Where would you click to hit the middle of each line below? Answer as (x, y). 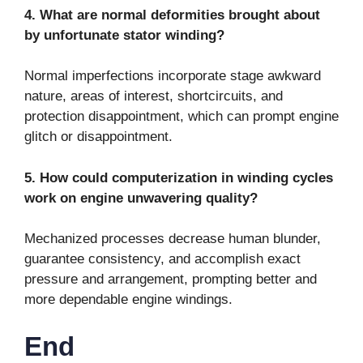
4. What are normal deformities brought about (172, 15)
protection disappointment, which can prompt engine (181, 117)
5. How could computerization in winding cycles (179, 177)
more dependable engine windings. (128, 300)
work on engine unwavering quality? (141, 198)
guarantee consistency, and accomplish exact (162, 259)
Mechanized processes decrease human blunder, (173, 239)
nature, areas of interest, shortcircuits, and (154, 96)
